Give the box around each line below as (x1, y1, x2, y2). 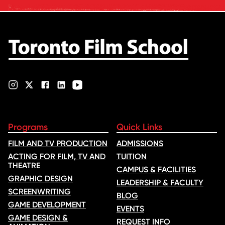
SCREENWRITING (8, 187, 71, 197)
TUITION (117, 152, 147, 162)
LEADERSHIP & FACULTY (117, 178, 203, 188)
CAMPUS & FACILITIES (117, 165, 196, 175)
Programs (8, 122, 48, 133)
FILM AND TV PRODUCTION (8, 139, 107, 149)
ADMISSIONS (117, 139, 163, 149)
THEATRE (8, 161, 40, 171)
